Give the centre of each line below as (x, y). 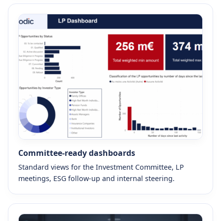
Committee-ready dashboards (77, 153)
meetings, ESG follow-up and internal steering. (96, 178)
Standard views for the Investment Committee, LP (101, 167)
